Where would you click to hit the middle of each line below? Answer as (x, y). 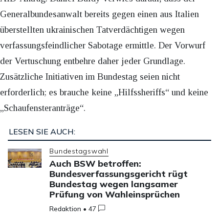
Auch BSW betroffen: (96, 163)
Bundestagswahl (79, 151)
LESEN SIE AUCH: (42, 132)
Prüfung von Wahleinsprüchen (115, 194)
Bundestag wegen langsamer (114, 184)
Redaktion (66, 208)
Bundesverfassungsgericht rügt (119, 174)
